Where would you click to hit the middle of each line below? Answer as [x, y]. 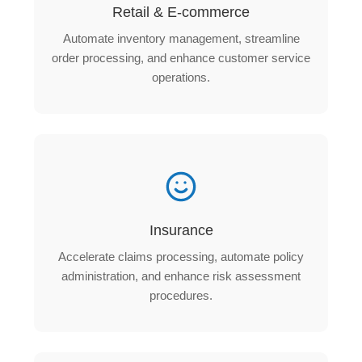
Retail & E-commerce [181, 12]
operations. [181, 77]
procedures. [181, 295]
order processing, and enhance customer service [181, 57]
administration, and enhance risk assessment [181, 276]
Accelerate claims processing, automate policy [181, 256]
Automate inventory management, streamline [181, 38]
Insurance [181, 230]
